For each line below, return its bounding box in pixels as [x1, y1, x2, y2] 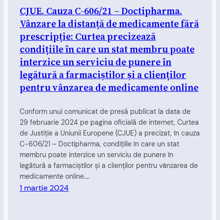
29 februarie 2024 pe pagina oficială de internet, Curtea [20, 118, 199, 127]
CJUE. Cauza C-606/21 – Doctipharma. [20, 4, 182, 17]
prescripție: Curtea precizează [20, 29, 156, 43]
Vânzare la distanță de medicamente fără [20, 17, 199, 30]
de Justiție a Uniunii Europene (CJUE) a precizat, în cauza [20, 129, 200, 138]
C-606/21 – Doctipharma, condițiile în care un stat [20, 139, 179, 149]
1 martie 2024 [20, 183, 69, 193]
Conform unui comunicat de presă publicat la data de [20, 107, 191, 116]
